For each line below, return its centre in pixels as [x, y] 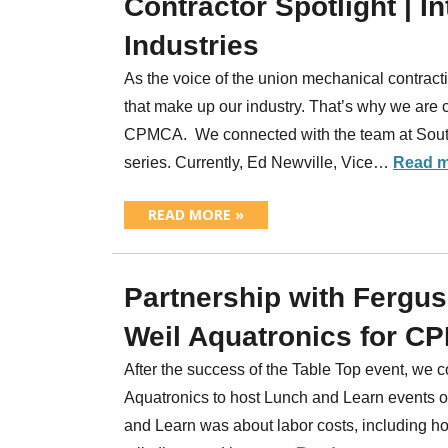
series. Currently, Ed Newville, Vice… [258, 162]
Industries [191, 45]
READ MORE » [196, 214]
